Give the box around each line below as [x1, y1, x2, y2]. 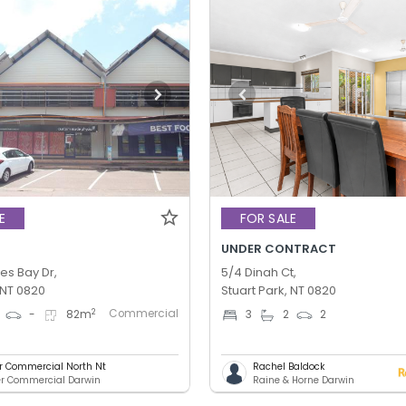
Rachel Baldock [253, 359, 325, 373]
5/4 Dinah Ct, [221, 263, 297, 281]
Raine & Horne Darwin [253, 372, 355, 387]
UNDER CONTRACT [221, 239, 337, 257]
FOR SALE [240, 209, 296, 228]
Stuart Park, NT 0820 [221, 281, 337, 299]
